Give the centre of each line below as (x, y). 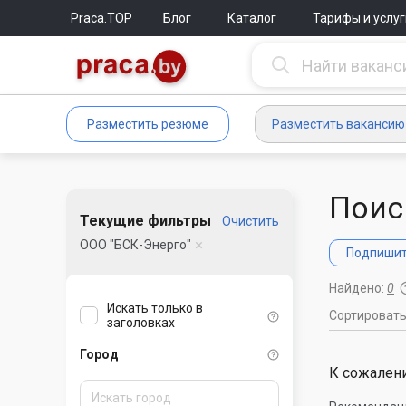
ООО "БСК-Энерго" (135, 245)
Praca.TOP (101, 18)
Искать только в (155, 309)
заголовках (141, 323)
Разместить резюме (148, 124)
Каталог (252, 18)
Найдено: (358, 288)
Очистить (251, 221)
